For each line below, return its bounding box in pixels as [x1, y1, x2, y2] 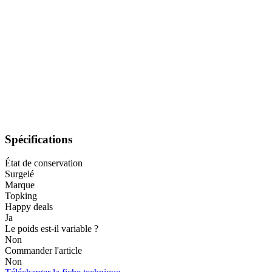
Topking [5, 190, 37, 201]
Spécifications [5, 133, 72, 146]
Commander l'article [5, 245, 82, 256]
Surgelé [5, 168, 34, 179]
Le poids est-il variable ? [5, 223, 98, 234]
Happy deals [5, 201, 53, 212]
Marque [5, 179, 35, 190]
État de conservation [5, 157, 83, 168]
